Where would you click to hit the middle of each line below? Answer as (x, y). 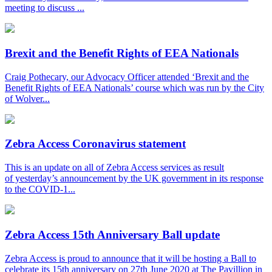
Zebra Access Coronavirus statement (95, 144)
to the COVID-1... (40, 189)
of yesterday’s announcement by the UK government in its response (134, 178)
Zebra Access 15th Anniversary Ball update (112, 234)
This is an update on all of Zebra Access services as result (114, 168)
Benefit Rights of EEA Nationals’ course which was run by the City (134, 87)
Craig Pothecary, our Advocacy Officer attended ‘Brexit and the (127, 76)
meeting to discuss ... (45, 8)
